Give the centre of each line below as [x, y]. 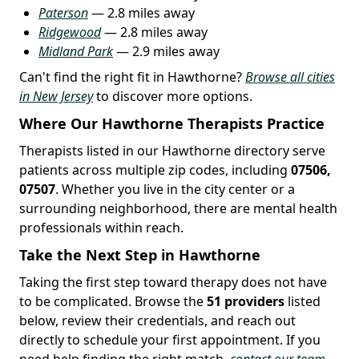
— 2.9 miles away [166, 51]
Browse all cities [290, 77]
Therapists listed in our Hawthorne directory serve [172, 150]
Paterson [63, 12]
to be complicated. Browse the [113, 301]
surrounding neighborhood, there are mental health [178, 208]
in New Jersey [56, 96]
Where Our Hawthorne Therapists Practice [172, 123]
